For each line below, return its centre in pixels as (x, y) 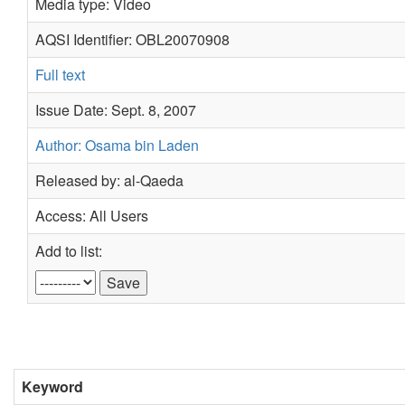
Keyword (52, 386)
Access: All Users (92, 216)
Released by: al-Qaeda (109, 180)
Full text (60, 75)
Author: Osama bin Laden (117, 145)
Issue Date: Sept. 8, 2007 (116, 110)
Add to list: (69, 251)
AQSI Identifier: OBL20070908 (132, 39)
